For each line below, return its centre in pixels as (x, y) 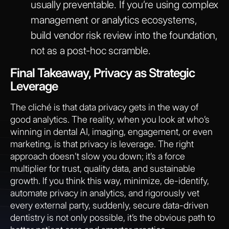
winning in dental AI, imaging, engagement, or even (111, 131)
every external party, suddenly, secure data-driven (109, 205)
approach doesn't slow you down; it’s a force (98, 156)
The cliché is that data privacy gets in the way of (104, 107)
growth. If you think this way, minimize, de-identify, (110, 180)
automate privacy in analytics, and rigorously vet (105, 193)
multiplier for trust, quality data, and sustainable (103, 168)
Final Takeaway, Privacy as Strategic (103, 73)
